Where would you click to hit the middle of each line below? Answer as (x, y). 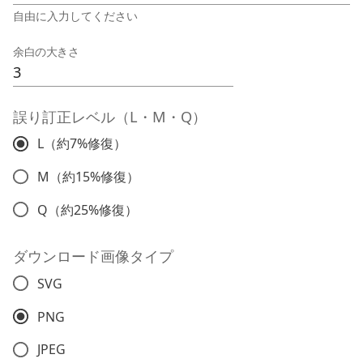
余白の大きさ (46, 51)
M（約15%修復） (88, 177)
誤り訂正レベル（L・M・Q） (110, 116)
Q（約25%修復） (87, 209)
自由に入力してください (75, 16)
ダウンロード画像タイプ (93, 256)
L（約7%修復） (81, 144)
